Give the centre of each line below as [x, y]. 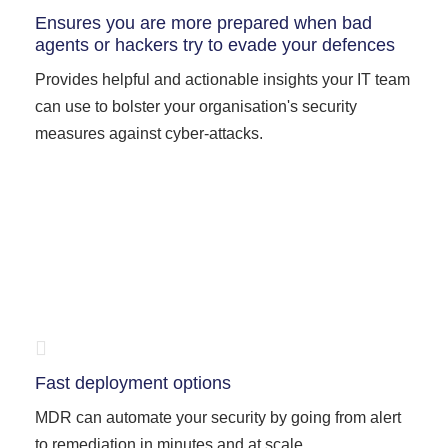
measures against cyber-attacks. [149, 133]
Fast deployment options [133, 383]
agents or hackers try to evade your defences [215, 45]
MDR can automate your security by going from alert [218, 417]
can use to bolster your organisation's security [196, 106]
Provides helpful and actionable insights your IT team [222, 79]
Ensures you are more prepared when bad [203, 23]
